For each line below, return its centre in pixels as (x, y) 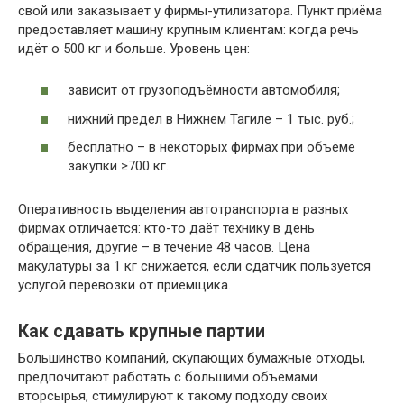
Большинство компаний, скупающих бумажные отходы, (192, 358)
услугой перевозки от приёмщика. (124, 285)
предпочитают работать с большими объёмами (168, 377)
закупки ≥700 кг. (118, 166)
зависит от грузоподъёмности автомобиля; (204, 91)
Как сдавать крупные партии (142, 331)
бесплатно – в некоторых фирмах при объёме (211, 147)
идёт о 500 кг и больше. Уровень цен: (134, 48)
